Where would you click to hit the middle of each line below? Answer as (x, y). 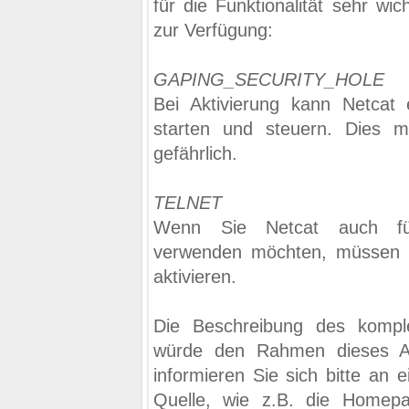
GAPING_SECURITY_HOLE (269, 79)
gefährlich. (195, 153)
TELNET (188, 203)
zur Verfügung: (213, 30)
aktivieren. (195, 277)
